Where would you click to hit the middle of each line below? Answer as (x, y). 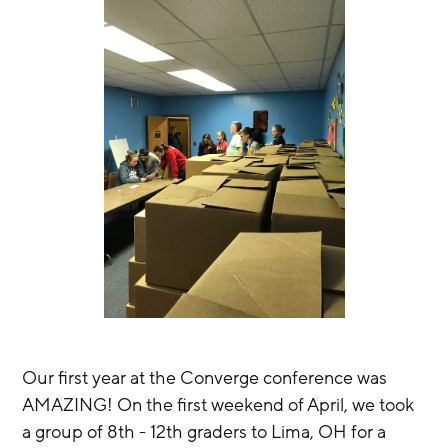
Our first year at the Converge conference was (207, 377)
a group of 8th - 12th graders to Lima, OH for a (206, 431)
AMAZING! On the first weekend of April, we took (220, 404)
